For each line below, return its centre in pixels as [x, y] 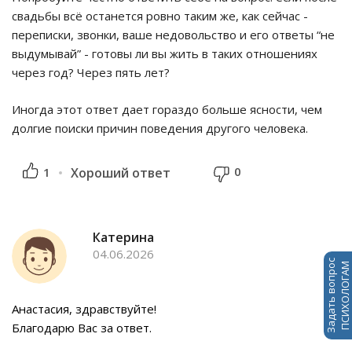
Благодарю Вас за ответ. [82, 328]
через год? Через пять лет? [91, 73]
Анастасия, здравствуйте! [84, 309]
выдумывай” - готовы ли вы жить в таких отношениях [165, 54]
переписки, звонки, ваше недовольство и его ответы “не [173, 35]
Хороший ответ [121, 173]
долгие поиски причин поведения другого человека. [160, 128]
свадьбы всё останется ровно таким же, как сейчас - [160, 16]
